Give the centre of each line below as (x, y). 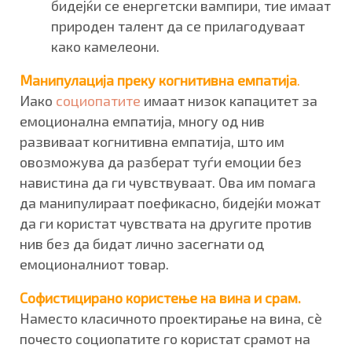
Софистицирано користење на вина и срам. (160, 297)
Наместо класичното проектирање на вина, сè (171, 318)
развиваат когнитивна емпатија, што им (152, 141)
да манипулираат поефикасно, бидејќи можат (170, 202)
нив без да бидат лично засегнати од (142, 243)
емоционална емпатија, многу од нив (142, 121)
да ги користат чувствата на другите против (166, 223)
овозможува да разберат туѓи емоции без (161, 161)
